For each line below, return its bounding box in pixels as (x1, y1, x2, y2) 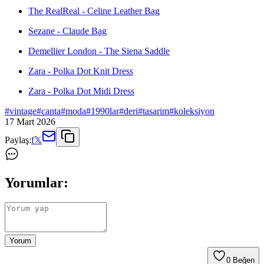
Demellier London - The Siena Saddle (28, 45, 170, 56)
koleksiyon (174, 105, 214, 116)
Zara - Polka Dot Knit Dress (28, 65, 133, 76)
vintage (9, 105, 37, 116)
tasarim (143, 105, 169, 116)
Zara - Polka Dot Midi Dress (28, 85, 134, 96)
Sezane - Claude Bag (28, 25, 107, 36)
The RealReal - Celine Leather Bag (28, 5, 160, 16)
